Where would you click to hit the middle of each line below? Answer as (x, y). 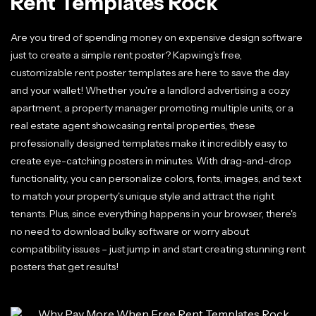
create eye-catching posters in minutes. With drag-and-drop (151, 161)
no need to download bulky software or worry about (130, 231)
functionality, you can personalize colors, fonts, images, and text (156, 178)
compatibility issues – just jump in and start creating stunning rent (158, 249)
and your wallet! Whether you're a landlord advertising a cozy (150, 90)
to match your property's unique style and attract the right (142, 196)
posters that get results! (65, 267)
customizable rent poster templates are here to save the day (150, 73)
